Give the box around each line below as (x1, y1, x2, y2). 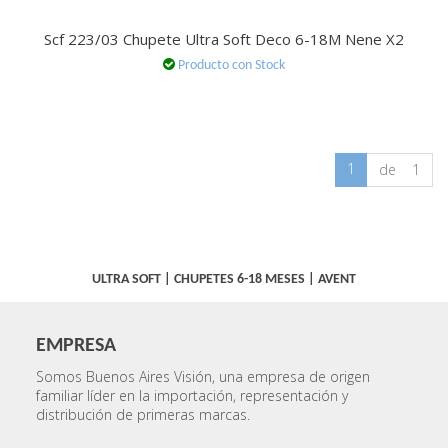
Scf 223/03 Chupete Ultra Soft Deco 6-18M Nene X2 (44, 29, 404, 49)
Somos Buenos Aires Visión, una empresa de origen (35, 367, 370, 387)
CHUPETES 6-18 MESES (174, 272, 308, 287)
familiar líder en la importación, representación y (35, 386, 348, 406)
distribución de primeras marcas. (35, 405, 250, 425)
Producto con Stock (178, 58, 285, 73)
